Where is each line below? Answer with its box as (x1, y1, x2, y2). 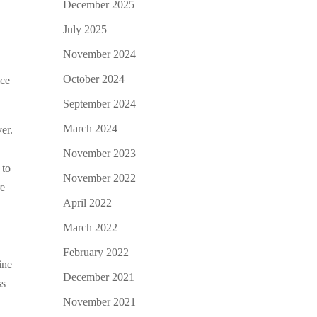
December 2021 (63, 270, 135, 283)
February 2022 (63, 246, 129, 258)
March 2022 (63, 221, 118, 234)
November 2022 (63, 171, 137, 184)
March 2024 (63, 122, 118, 134)
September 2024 (63, 97, 137, 110)
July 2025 (63, 23, 108, 35)
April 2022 (63, 196, 113, 209)
